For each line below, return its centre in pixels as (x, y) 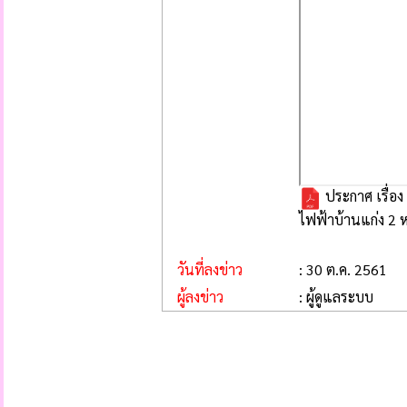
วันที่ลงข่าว (203, 269)
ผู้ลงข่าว (193, 297)
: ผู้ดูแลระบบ (336, 297)
